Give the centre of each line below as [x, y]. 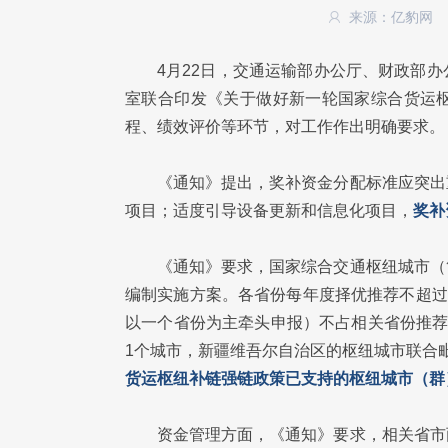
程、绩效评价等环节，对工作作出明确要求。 [285, 126]
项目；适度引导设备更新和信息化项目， [269, 210]
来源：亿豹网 [393, 17]
